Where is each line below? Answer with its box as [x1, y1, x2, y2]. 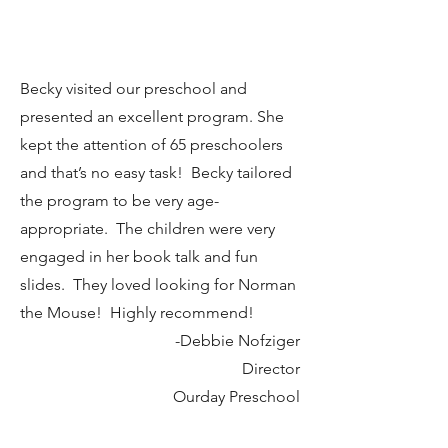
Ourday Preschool [173, 387, 300, 407]
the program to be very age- [20, 191, 219, 211]
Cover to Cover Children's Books [68, 22, 300, 42]
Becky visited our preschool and [20, 79, 247, 99]
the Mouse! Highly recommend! [20, 303, 254, 323]
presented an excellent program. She [20, 107, 284, 127]
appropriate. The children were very [20, 219, 275, 239]
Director [242, 359, 300, 379]
